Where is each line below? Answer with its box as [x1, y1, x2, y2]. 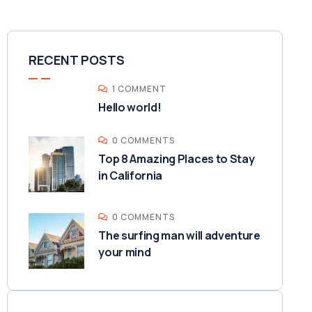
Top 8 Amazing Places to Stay [98, 151, 255, 166]
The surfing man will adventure [98, 228, 260, 243]
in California [98, 168, 163, 183]
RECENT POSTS [29, 52, 125, 68]
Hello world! [98, 100, 162, 115]
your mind [98, 244, 151, 260]
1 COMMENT [112, 83, 167, 95]
